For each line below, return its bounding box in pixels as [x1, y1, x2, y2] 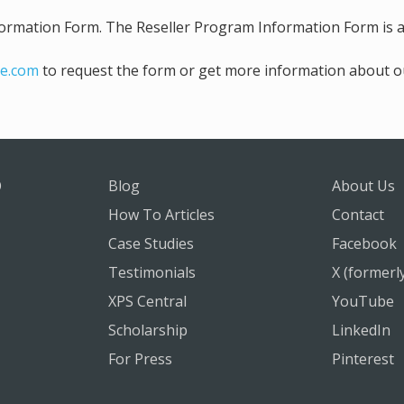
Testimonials [108, 262, 196, 282]
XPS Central [108, 291, 187, 311]
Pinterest [332, 349, 394, 369]
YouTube [332, 291, 394, 311]
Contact [332, 205, 384, 225]
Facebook [332, 234, 397, 253]
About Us [332, 176, 395, 196]
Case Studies [108, 234, 194, 253]
